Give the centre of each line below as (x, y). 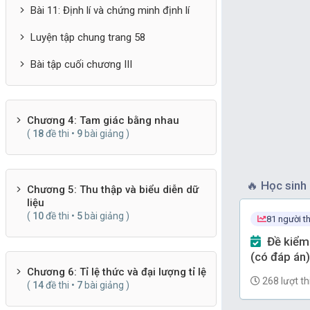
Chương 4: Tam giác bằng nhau (103, 120)
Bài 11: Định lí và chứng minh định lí (110, 10)
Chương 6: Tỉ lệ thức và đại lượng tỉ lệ (116, 272)
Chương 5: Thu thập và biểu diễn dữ (112, 190)
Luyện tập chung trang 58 (88, 37)
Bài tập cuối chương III (81, 64)
